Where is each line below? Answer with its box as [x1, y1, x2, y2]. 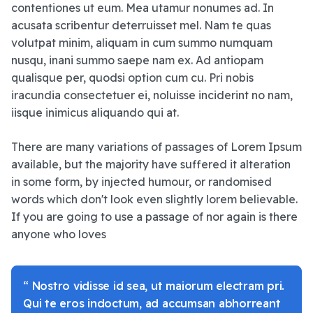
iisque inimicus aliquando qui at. [11, 105, 179, 120]
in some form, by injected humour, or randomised [11, 175, 272, 189]
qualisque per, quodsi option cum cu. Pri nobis [11, 71, 254, 85]
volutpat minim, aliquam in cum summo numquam [11, 36, 272, 50]
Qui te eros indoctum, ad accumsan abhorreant [23, 296, 281, 311]
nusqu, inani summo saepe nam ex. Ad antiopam [11, 53, 263, 68]
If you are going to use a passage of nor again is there [11, 210, 298, 224]
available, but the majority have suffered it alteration [11, 157, 291, 172]
